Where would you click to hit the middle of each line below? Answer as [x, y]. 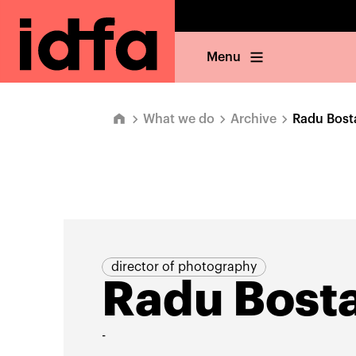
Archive [253, 119]
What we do [179, 119]
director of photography [184, 267]
